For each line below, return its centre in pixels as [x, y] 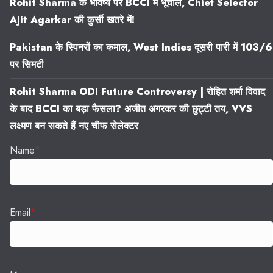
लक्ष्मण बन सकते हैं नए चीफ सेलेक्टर [74, 126]
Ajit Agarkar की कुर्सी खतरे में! [72, 20]
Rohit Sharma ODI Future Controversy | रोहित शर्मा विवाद [137, 92]
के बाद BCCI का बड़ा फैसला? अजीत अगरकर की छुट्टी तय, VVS [131, 109]
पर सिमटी [27, 65]
